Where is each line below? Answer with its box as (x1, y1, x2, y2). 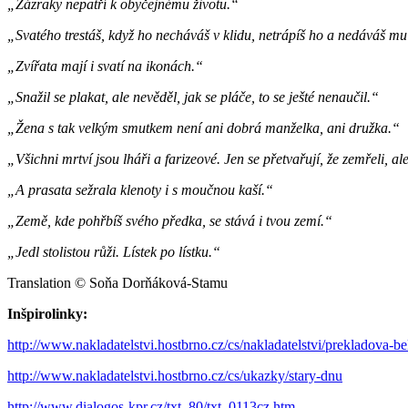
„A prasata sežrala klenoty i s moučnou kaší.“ (7, 181, 273, 198)
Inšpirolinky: (7, 305, 87, 321)
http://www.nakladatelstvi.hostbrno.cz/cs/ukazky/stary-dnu (7, 367, 342, 383)
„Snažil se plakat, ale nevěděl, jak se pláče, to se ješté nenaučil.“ (7, 88, 379, 105)
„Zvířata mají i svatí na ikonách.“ (7, 57, 203, 74)
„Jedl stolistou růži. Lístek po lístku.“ (7, 243, 220, 260)
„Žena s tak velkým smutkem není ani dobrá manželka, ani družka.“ (7, 119, 400, 136)
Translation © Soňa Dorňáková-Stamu (7, 274, 228, 291)
